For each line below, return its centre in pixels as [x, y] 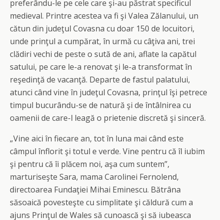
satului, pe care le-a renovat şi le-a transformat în [101, 67]
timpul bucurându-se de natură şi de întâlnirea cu [100, 105]
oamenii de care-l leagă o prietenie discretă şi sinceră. [108, 118]
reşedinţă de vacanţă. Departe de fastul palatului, [100, 80]
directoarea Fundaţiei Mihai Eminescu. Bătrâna [95, 190]
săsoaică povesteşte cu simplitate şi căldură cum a [101, 202]
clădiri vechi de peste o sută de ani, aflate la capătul [103, 54]
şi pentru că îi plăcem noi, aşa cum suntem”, [90, 164]
